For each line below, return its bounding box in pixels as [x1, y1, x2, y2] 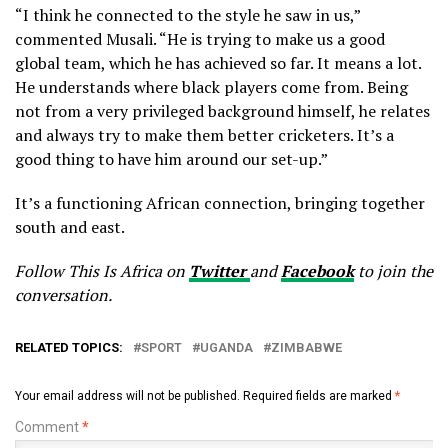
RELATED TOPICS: [15, 339, 123, 355]
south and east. [15, 215, 124, 238]
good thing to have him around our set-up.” [15, 147, 328, 170]
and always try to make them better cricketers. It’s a [15, 123, 394, 146]
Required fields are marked [243, 388, 395, 403]
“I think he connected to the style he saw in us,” [15, 3, 360, 26]
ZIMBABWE [271, 339, 342, 355]
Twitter [189, 259, 250, 282]
